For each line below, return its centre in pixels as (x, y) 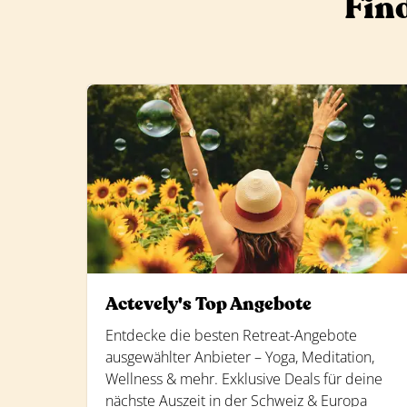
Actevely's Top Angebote (208, 304)
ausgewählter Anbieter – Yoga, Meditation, (240, 357)
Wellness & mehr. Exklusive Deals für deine (244, 379)
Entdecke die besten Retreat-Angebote (231, 335)
